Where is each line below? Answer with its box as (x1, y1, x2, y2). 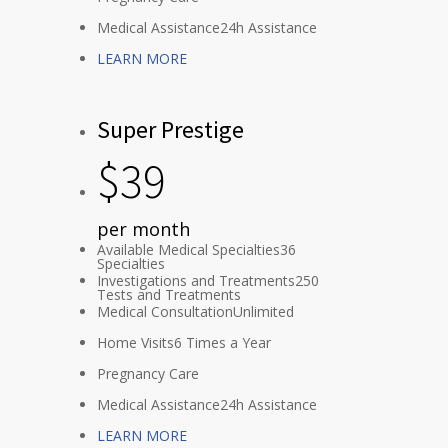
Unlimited (233, 302, 294, 322)
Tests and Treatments (97, 285, 241, 305)
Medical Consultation (97, 302, 233, 322)
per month (97, 217, 190, 242)
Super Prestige (97, 114, 244, 146)
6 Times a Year (174, 333, 271, 353)
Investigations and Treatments (97, 271, 295, 291)
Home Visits (97, 333, 174, 353)
